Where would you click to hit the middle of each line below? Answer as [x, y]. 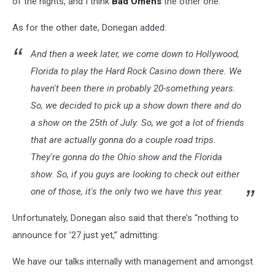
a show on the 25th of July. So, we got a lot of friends [137, 123]
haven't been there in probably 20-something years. [133, 89]
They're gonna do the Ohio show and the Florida [126, 157]
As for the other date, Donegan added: [89, 28]
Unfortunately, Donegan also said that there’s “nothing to [126, 218]
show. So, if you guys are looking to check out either [135, 175]
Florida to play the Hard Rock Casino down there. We [136, 72]
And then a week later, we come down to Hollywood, [135, 54]
